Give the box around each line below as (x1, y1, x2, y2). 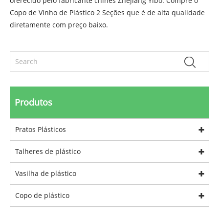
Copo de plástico (15, 191, 69, 200)
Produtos (15, 96, 52, 109)
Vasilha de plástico (15, 169, 76, 178)
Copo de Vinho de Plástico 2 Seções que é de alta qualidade (10, 8, 205, 18)
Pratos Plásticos (15, 125, 66, 134)
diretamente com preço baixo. (10, 20, 108, 30)
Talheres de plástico (15, 147, 81, 156)
